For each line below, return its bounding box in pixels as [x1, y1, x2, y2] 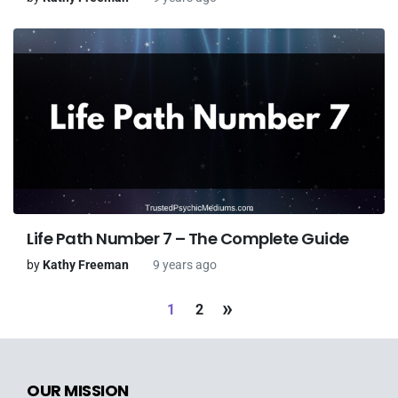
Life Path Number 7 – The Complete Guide [27, 227, 349, 250]
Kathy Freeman [43, 257, 129, 272]
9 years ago [153, 257, 217, 272]
